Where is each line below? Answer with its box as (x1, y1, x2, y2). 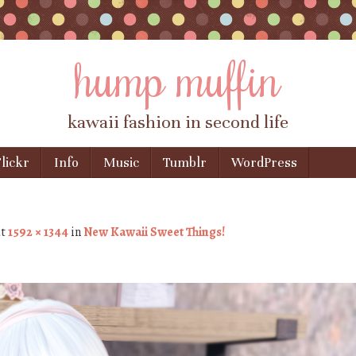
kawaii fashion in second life (68, 111, 288, 133)
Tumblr (163, 154, 207, 172)
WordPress (231, 154, 298, 172)
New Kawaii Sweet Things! (83, 223, 225, 242)
